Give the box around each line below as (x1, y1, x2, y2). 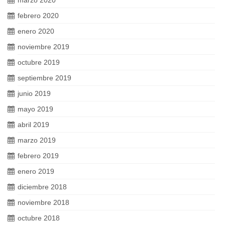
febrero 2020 (18, 11, 59, 20)
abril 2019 (18, 120, 49, 129)
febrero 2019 (18, 151, 59, 160)
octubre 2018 (18, 213, 60, 222)
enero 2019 (18, 167, 54, 175)
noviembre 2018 (18, 198, 69, 206)
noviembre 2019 (18, 42, 69, 51)
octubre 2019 (18, 58, 60, 66)
